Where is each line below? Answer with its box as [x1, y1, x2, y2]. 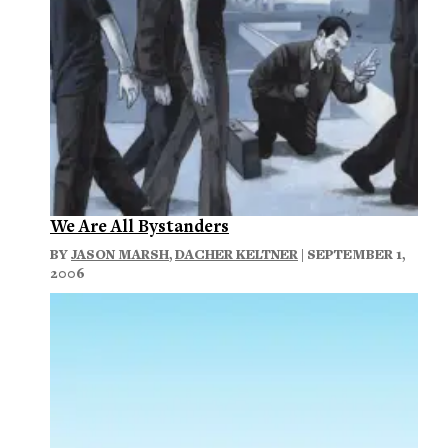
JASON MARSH [71, 245, 169, 264]
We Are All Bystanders [50, 214, 229, 238]
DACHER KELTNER [175, 245, 298, 264]
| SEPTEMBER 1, [298, 245, 405, 264]
